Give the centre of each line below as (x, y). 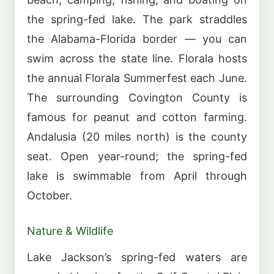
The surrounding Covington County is (137, 97)
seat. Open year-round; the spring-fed (137, 156)
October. (50, 195)
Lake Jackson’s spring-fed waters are (137, 257)
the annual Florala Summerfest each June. (137, 78)
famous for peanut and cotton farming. (137, 117)
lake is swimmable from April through (137, 176)
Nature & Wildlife (70, 231)
